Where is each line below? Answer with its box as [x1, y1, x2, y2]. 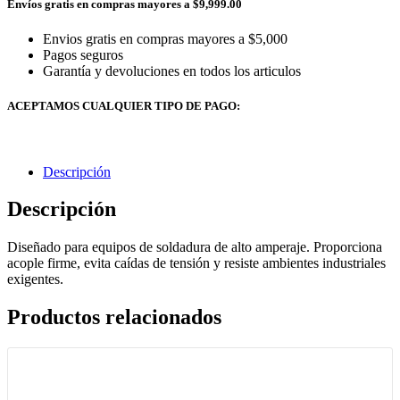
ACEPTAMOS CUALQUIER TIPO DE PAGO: [7, 99, 240, 113]
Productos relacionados [7, 305, 221, 329]
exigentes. [7, 271, 63, 287]
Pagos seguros [43, 47, 123, 63]
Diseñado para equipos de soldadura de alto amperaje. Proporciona [7, 239, 382, 255]
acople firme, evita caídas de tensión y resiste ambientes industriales [7, 255, 386, 271]
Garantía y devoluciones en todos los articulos [43, 63, 301, 79]
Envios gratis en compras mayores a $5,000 [43, 31, 287, 47]
